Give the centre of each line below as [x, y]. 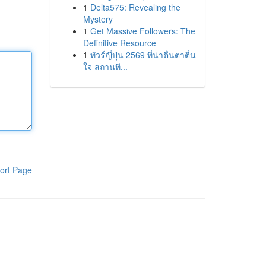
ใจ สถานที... [105, 66]
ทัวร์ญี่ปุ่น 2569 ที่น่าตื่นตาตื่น [143, 55]
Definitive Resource [119, 43]
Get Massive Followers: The [142, 31]
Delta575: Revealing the [135, 7]
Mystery [98, 19]
